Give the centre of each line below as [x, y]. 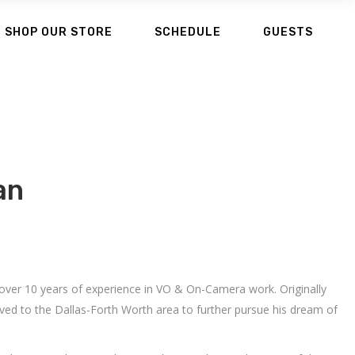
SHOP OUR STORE [58, 31]
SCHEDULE [187, 31]
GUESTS [288, 31]
